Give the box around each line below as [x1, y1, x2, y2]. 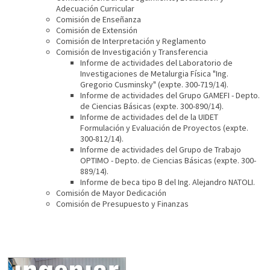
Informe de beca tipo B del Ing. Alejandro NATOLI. [80, 177, 256, 188]
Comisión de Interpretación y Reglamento [56, 36, 207, 47]
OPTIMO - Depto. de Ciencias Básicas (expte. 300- [80, 155, 257, 166]
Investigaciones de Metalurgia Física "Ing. [80, 68, 229, 80]
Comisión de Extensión [56, 25, 138, 36]
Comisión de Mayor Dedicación [56, 187, 167, 199]
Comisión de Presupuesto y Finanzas [56, 198, 189, 210]
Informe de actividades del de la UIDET [80, 111, 219, 123]
